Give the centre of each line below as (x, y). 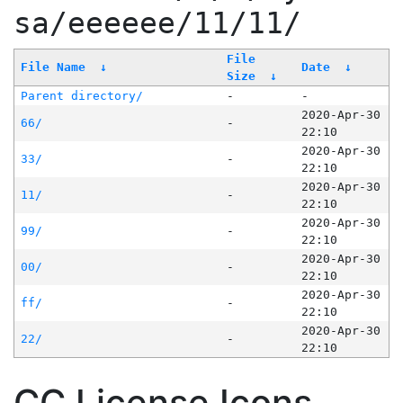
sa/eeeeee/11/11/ (157, 24)
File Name (53, 67)
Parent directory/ (81, 96)
